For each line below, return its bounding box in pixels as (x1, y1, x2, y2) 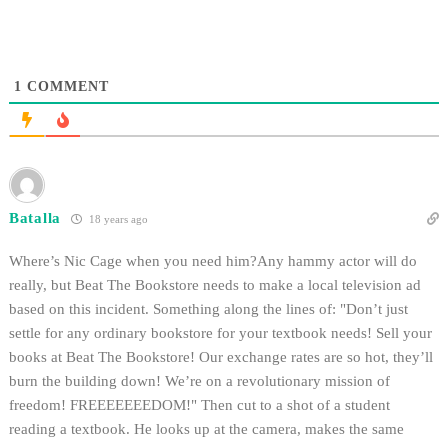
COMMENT (22, 79, 109, 95)
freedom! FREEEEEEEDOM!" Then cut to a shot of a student (9, 397, 390, 414)
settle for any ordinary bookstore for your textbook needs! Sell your (9, 325, 432, 342)
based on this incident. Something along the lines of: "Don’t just (9, 301, 408, 318)
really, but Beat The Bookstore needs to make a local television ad (9, 277, 421, 294)
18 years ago (85, 213, 148, 226)
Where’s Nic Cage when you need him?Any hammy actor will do (9, 253, 417, 270)
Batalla (9, 210, 61, 227)
